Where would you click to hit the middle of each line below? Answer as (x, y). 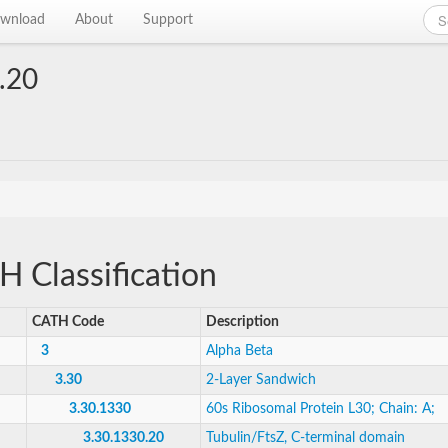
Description (242, 322)
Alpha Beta (239, 351)
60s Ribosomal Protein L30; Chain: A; (320, 409)
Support (168, 20)
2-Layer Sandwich (261, 380)
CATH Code (68, 322)
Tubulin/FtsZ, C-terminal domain (305, 438)
